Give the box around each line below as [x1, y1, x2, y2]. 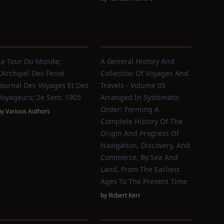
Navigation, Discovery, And [100, 140, 190, 150]
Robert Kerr [108, 191, 141, 199]
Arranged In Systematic [100, 92, 180, 102]
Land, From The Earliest [100, 164, 180, 174]
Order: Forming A [100, 104, 159, 114]
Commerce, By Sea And [100, 152, 178, 162]
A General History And [100, 56, 175, 66]
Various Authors [5, 107, 50, 115]
